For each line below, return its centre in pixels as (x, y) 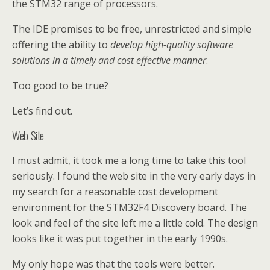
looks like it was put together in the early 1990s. (120, 239)
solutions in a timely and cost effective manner (109, 60)
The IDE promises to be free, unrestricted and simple (132, 29)
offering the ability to (61, 45)
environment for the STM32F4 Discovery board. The (130, 207)
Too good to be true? (60, 86)
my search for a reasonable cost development (115, 192)
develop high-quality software (172, 45)
